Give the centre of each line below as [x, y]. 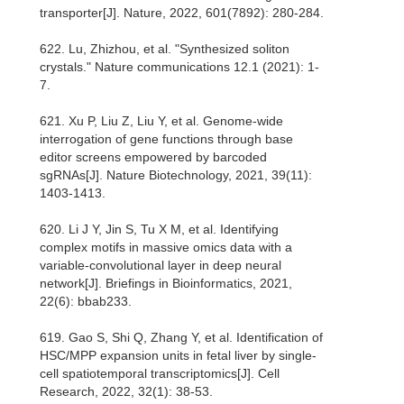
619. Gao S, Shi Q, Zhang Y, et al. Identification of [181, 338]
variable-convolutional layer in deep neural [161, 266]
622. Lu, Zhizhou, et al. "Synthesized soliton [165, 49]
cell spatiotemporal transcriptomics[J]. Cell [160, 374]
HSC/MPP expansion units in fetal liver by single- [178, 356]
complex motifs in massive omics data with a [166, 248]
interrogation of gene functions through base [166, 139]
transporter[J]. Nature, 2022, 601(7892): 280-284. [182, 13]
